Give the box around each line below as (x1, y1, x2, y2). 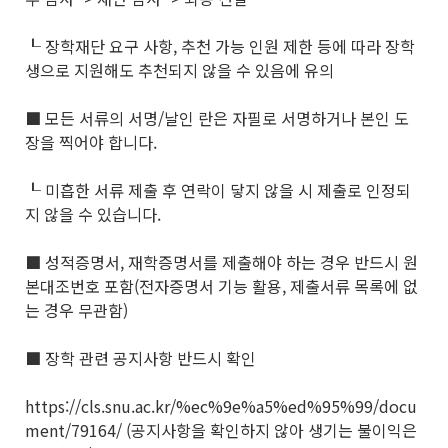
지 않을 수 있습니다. (25, 202, 161, 226)
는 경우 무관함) (25, 298, 128, 322)
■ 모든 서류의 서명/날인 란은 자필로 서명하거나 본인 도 (25, 106, 409, 130)
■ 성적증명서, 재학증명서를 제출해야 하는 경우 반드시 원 (25, 250, 418, 274)
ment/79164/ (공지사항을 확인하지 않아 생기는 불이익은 (25, 418, 417, 442)
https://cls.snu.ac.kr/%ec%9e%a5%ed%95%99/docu (25, 394, 417, 418)
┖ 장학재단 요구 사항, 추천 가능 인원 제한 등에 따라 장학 (25, 34, 415, 58)
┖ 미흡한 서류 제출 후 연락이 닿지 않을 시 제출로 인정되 (25, 178, 411, 202)
